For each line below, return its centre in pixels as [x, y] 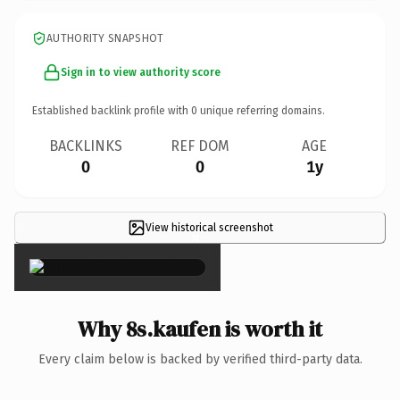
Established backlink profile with [112, 110]
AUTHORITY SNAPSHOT [105, 38]
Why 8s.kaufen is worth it [200, 329]
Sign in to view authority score [141, 72]
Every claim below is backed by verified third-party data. [200, 359]
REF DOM [200, 146]
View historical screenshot [209, 227]
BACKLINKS [86, 146]
